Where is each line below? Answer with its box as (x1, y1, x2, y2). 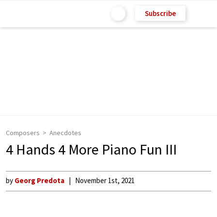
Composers (6, 128, 40, 137)
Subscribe (145, 8, 176, 18)
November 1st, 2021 (75, 176, 135, 185)
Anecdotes (49, 128, 81, 137)
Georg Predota (15, 176, 64, 185)
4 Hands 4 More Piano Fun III (6, 140, 177, 158)
